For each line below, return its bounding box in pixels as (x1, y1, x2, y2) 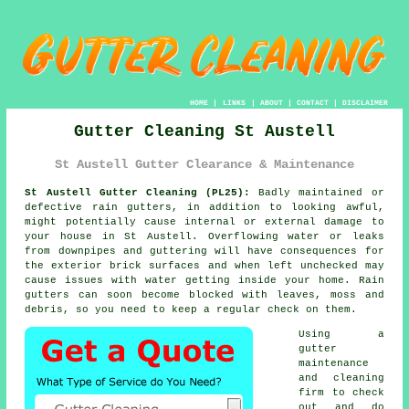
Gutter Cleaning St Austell (74, 122, 335, 142)
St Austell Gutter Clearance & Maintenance (55, 157, 354, 173)
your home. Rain (276, 274, 384, 286)
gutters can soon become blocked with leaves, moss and (25, 288, 384, 300)
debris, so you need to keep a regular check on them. (25, 303, 358, 315)
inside (237, 274, 277, 286)
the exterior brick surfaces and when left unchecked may (25, 259, 384, 271)
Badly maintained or (250, 186, 384, 198)
